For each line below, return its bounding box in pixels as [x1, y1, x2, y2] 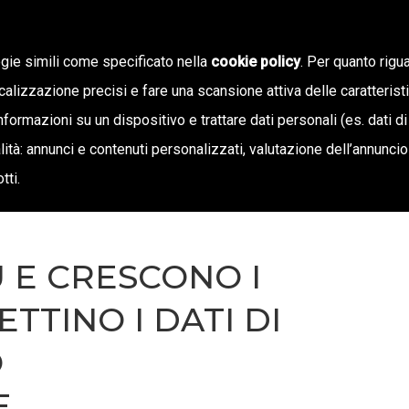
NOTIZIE [278, 89, 343, 107]
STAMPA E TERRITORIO [69, 89, 249, 107]
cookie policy [211, 53, 300, 70]
